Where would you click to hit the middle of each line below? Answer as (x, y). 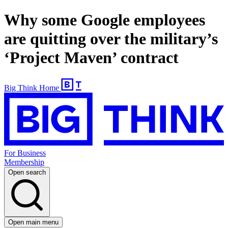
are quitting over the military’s (111, 39)
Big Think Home (32, 88)
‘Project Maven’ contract (91, 58)
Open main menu (33, 222)
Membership (24, 162)
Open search (27, 173)
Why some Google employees (105, 20)
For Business (25, 153)
